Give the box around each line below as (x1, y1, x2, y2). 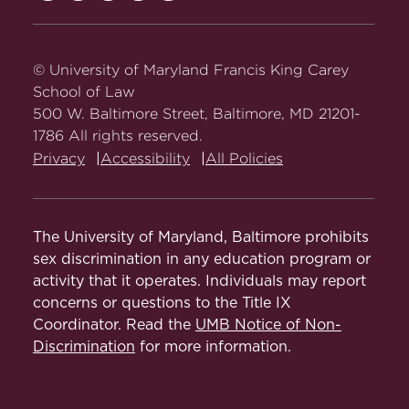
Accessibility (100, 151, 190, 167)
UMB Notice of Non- (195, 318, 341, 333)
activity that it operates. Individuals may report (33, 274, 366, 289)
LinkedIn (168, 77, 230, 92)
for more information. (135, 340, 291, 355)
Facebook (47, 77, 119, 92)
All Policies (205, 151, 283, 167)
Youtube (108, 77, 167, 92)
